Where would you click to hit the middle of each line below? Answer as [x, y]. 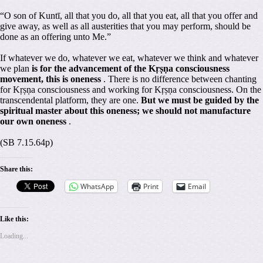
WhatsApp [97, 186]
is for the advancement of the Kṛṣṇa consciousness [131, 68]
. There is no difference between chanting [179, 79]
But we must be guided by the [200, 100]
